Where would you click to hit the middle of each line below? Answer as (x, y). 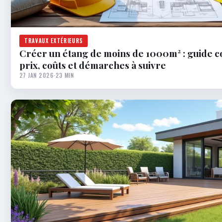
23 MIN (65, 75)
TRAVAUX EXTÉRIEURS (54, 41)
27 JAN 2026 (37, 75)
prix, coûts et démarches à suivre (93, 65)
